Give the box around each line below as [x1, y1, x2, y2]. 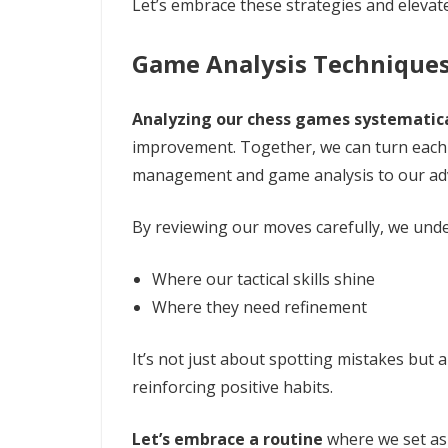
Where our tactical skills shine [152, 267, 375, 290]
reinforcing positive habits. [132, 375, 333, 398]
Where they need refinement [152, 295, 367, 318]
